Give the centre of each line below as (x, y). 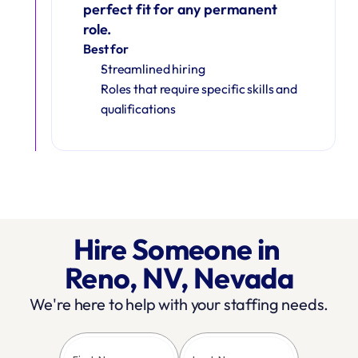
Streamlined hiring (153, 69)
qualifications (139, 109)
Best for (106, 49)
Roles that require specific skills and (199, 89)
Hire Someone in (177, 249)
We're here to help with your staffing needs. (179, 304)
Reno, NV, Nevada (179, 278)
